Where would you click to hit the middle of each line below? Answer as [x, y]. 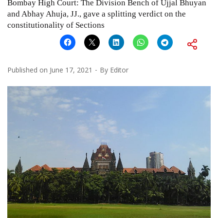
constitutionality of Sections [56, 25]
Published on [28, 70]
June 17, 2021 [71, 70]
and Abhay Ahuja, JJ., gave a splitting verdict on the [97, 14]
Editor [119, 70]
